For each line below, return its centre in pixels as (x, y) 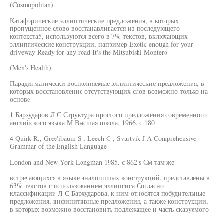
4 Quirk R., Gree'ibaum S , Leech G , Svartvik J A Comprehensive (103, 138)
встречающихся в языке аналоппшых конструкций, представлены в (110, 178)
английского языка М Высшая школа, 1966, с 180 (82, 123)
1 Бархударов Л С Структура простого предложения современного (108, 115)
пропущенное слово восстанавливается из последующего (95, 28)
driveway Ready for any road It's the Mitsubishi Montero (89, 52)
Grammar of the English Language (58, 146)
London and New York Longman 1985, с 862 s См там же (92, 162)
